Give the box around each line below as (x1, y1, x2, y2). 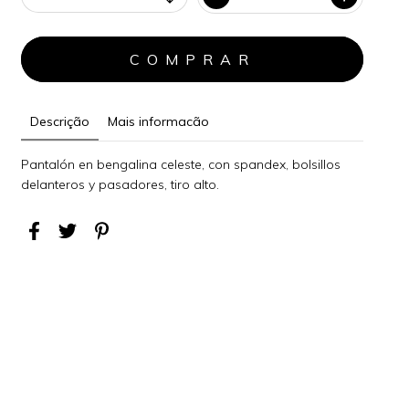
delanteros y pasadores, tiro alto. (21, 175, 224, 193)
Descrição (30, 112, 90, 130)
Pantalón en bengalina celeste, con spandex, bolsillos (21, 155, 341, 173)
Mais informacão (108, 112, 210, 130)
